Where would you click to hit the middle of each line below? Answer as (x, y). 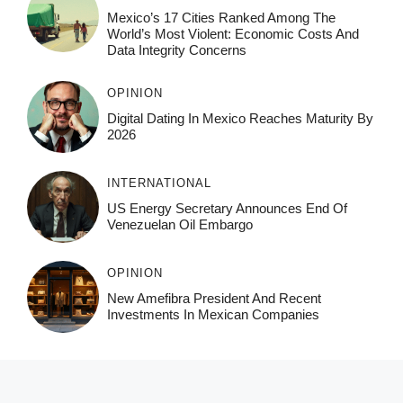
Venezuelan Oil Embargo (179, 224)
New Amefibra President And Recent (214, 298)
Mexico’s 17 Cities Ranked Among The (221, 17)
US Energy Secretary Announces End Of (227, 208)
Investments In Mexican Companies (213, 314)
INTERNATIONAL (159, 183)
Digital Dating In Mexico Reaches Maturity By (240, 118)
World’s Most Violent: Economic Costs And (233, 33)
